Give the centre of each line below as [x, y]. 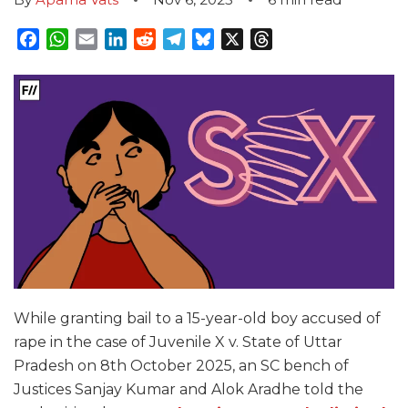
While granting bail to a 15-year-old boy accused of [197, 319]
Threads [302, 39]
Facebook [75, 39]
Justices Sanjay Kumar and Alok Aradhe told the [189, 390]
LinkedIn [158, 39]
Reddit [180, 39]
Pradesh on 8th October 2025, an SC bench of [181, 366]
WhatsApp [107, 39]
